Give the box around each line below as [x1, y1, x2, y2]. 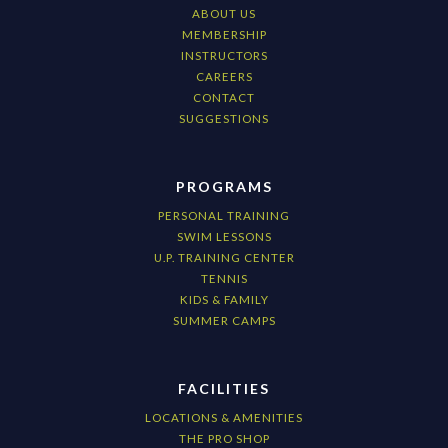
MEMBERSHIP [181, 28, 267, 42]
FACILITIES [178, 380, 270, 398]
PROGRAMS [175, 178, 273, 196]
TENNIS [200, 272, 248, 286]
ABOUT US [192, 7, 256, 21]
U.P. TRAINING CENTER [153, 251, 295, 265]
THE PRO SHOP [178, 432, 270, 446]
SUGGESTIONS [179, 112, 269, 126]
